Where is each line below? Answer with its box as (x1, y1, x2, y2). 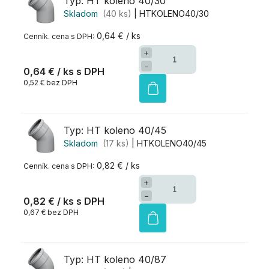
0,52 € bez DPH (23, 78, 77, 88)
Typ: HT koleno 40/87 (64, 253, 166, 266)
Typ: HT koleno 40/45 (64, 124, 166, 136)
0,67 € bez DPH (23, 207, 79, 217)
